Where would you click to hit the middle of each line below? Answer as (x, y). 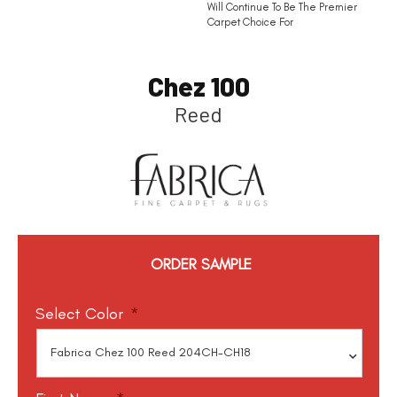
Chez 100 (198, 86)
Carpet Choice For (250, 23)
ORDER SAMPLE (202, 264)
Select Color (79, 313)
